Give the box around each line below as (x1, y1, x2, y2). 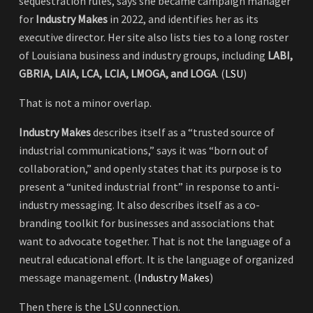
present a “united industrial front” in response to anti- (19, 180, 279, 194)
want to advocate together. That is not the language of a (19, 234, 291, 249)
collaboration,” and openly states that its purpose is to (19, 161, 282, 176)
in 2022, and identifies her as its (108, 12, 259, 27)
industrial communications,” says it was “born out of (19, 143, 268, 158)
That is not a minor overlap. (19, 96, 152, 110)
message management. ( (19, 270, 138, 285)
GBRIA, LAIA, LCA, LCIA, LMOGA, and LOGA (19, 66, 217, 81)
